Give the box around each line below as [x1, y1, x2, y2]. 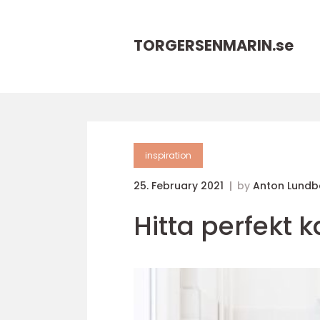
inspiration [145, 149, 191, 161]
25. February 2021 [134, 179, 226, 193]
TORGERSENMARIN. [134, 35, 276, 56]
